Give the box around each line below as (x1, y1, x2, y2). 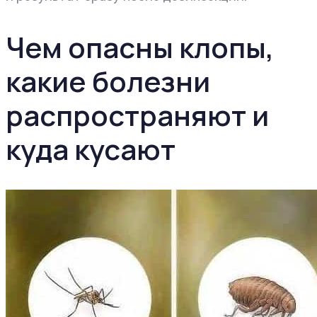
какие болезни (6, 61, 210, 100)
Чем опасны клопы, (6, 27, 274, 67)
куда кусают (6, 129, 175, 168)
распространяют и (6, 95, 269, 134)
